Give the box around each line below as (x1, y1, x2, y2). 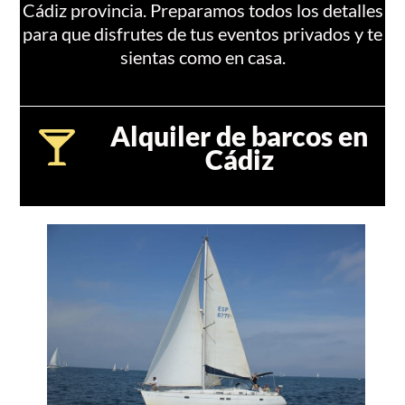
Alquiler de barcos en (110, 119, 368, 152)
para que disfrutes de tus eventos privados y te (23, 23, 382, 44)
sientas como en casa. (119, 46, 286, 68)
